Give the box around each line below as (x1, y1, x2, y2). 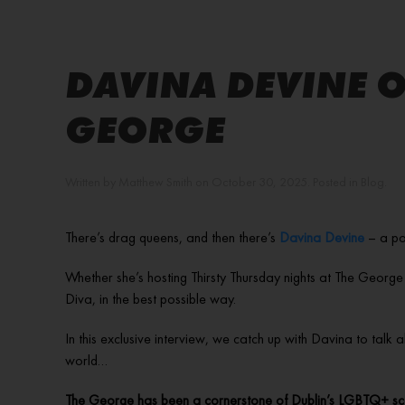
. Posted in (307, 174, 361, 190)
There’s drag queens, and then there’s (65, 228, 279, 247)
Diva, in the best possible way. (65, 289, 236, 308)
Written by (65, 174, 118, 190)
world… (65, 351, 108, 370)
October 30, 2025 (212, 174, 307, 190)
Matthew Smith (118, 174, 193, 190)
